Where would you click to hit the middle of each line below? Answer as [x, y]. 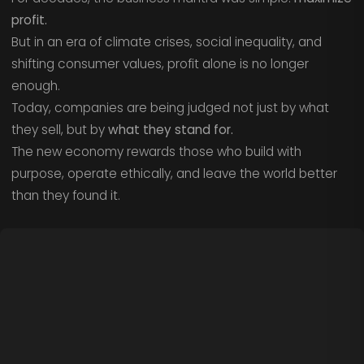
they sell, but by [59, 130]
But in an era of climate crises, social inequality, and [166, 42]
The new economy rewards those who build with [156, 152]
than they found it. [65, 196]
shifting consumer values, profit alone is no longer [160, 64]
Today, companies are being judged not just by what [170, 108]
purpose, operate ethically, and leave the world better [174, 174]
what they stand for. [170, 130]
